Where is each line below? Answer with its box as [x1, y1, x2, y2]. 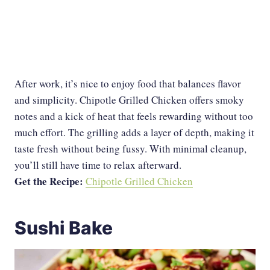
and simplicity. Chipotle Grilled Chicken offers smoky [14, 93, 244, 107]
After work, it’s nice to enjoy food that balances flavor [14, 77, 241, 90]
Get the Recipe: [14, 174, 86, 189]
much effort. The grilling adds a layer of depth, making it [14, 125, 254, 139]
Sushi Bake [14, 217, 113, 239]
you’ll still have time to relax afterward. [14, 158, 181, 172]
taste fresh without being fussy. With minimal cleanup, [14, 142, 246, 155]
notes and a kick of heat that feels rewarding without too [14, 109, 253, 123]
